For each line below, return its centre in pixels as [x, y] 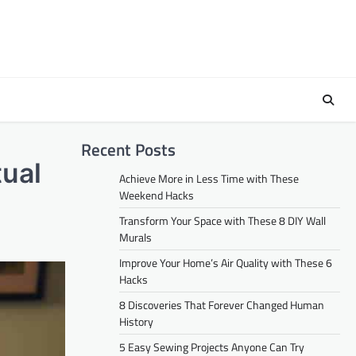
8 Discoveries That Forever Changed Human [222, 305]
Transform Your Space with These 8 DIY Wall [222, 221]
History [136, 321]
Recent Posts [128, 149]
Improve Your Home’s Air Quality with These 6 [226, 263]
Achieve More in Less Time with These [209, 178]
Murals [135, 237]
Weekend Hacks [157, 195]
